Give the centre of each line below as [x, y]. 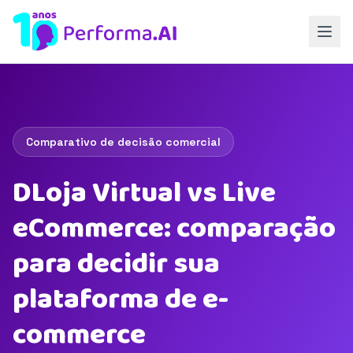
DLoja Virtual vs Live [144, 193]
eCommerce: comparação [174, 229]
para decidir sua [116, 264]
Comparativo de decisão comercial [123, 142]
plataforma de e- [121, 299]
